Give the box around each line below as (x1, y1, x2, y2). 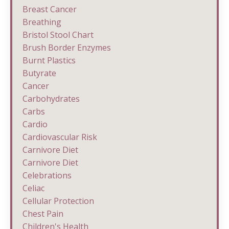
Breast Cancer (22, 3, 77, 15)
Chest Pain (22, 208, 63, 219)
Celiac (22, 182, 44, 194)
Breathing (22, 16, 61, 28)
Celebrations (22, 169, 72, 181)
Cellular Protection (22, 195, 94, 207)
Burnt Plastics (22, 54, 76, 66)
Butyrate (22, 67, 56, 79)
